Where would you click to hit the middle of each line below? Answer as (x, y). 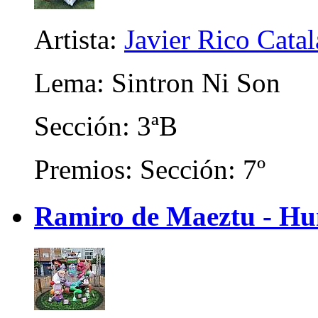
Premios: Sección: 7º (150, 169)
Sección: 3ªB (106, 126)
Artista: (79, 39)
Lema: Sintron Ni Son (157, 83)
